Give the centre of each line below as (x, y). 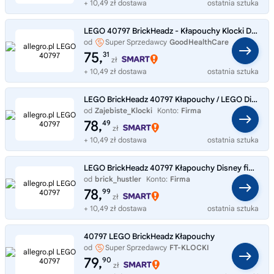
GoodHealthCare (199, 42)
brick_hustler (118, 179)
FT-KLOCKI (189, 247)
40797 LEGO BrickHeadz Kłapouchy (149, 236)
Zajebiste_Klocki (124, 110)
